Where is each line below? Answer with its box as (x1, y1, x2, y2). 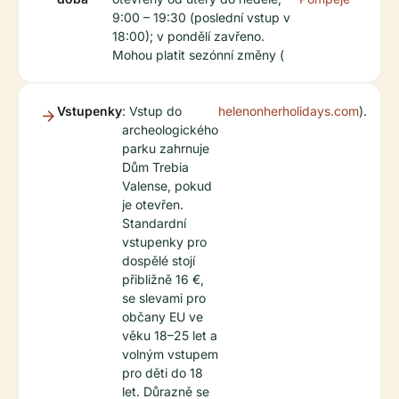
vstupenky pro (122, 233, 207, 249)
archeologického (122, 121, 218, 137)
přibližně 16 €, (122, 271, 204, 287)
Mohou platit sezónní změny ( (112, 46, 284, 62)
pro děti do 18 (122, 364, 203, 380)
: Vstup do (122, 102, 182, 118)
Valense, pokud (122, 177, 212, 193)
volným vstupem (122, 346, 218, 362)
